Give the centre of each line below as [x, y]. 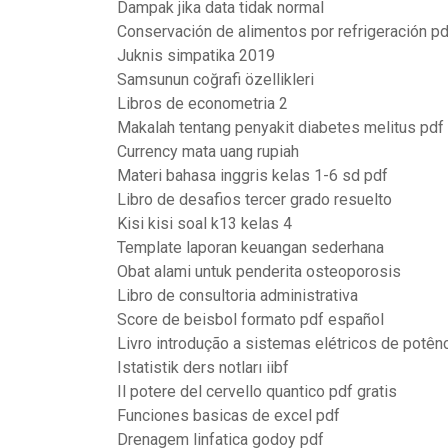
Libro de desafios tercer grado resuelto [254, 199]
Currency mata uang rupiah [208, 151]
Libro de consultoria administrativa [237, 295]
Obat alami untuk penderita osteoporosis [259, 271]
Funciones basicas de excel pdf [228, 415]
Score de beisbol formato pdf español [250, 319]
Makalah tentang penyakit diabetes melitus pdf [280, 127]
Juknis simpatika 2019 [196, 55]
